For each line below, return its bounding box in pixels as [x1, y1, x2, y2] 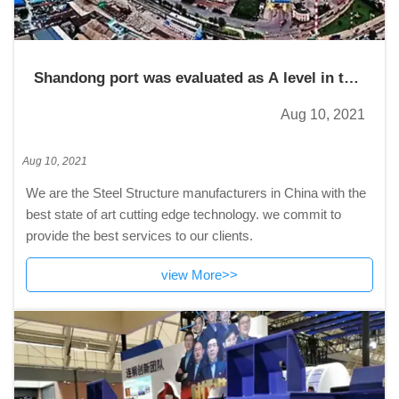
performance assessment [34, 109, 213, 126]
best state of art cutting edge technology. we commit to [25, 206, 341, 222]
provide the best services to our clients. [25, 227, 253, 243]
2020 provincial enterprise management [34, 89, 313, 107]
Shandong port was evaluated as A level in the [34, 69, 362, 87]
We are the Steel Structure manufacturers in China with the [25, 184, 366, 200]
